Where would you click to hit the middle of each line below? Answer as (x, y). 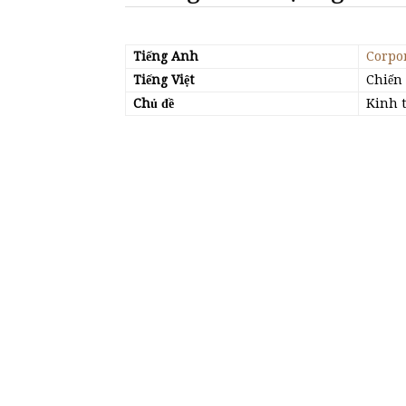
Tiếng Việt (164, 80)
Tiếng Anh (166, 56)
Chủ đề (154, 103)
